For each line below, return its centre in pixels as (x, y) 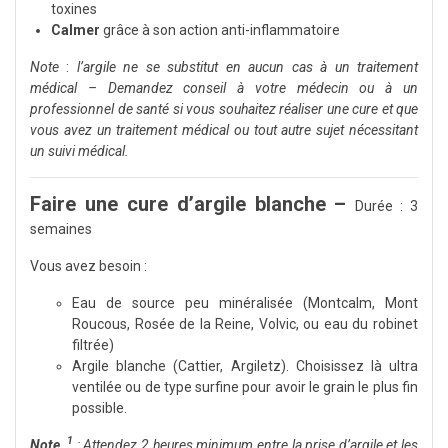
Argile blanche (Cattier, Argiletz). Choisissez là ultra (245, 365)
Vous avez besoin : (88, 265)
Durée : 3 (386, 205)
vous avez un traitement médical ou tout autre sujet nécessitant (224, 129)
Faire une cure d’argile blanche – (193, 203)
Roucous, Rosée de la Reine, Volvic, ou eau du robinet (245, 323)
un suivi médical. (79, 150)
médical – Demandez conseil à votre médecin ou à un (224, 87)
